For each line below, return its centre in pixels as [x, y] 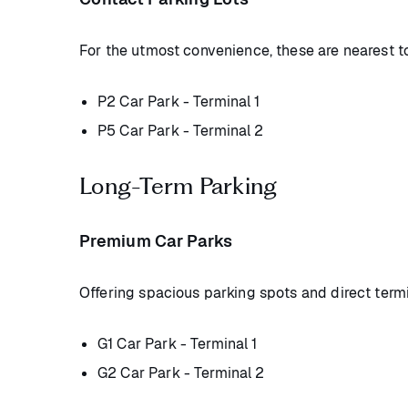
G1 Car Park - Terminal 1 [178, 344]
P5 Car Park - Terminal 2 [181, 131]
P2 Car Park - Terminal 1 [179, 102]
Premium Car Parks [156, 241]
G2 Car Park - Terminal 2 [181, 373]
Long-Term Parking [178, 186]
